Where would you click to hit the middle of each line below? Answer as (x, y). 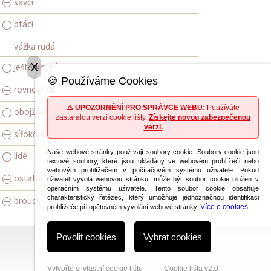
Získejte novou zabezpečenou (200, 117)
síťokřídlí (30, 134)
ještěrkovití (35, 67)
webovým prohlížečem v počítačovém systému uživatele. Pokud (153, 170)
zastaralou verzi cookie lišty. (102, 117)
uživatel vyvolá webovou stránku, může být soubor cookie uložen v (153, 179)
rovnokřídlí (34, 89)
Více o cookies (224, 207)
